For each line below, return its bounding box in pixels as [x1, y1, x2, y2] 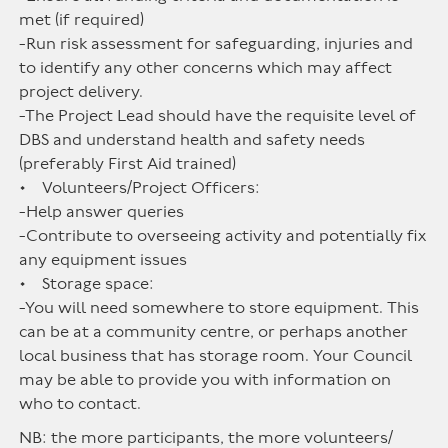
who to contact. [19, 394, 142, 414]
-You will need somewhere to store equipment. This [19, 298, 420, 318]
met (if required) [19, 10, 145, 30]
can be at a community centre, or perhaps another [19, 322, 409, 342]
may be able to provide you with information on [19, 370, 392, 390]
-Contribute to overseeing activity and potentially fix [19, 226, 427, 246]
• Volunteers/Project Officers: [19, 178, 261, 198]
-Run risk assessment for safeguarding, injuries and [19, 34, 414, 54]
